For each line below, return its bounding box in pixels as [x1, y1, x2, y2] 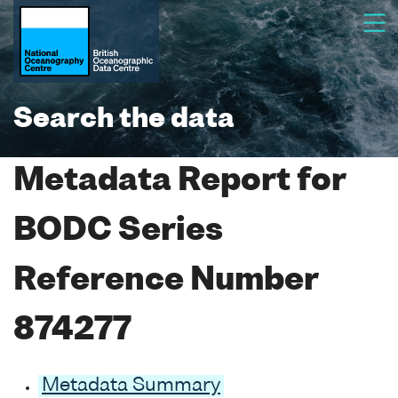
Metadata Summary [42, 376, 220, 395]
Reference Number [13, 266, 318, 297]
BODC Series [13, 216, 223, 247]
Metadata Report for [13, 166, 346, 197]
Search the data [13, 107, 235, 133]
